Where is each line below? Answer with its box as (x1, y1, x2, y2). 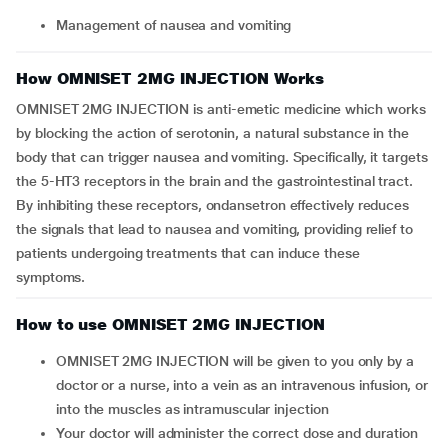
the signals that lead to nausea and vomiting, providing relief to (16, 221, 413, 237)
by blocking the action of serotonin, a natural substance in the (16, 125, 409, 141)
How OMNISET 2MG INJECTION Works (16, 69, 324, 88)
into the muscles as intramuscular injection (56, 401, 329, 417)
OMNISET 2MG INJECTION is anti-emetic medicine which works (16, 101, 426, 117)
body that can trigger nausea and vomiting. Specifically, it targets (16, 149, 428, 165)
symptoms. (16, 269, 86, 285)
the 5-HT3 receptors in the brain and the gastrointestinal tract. (16, 173, 413, 189)
